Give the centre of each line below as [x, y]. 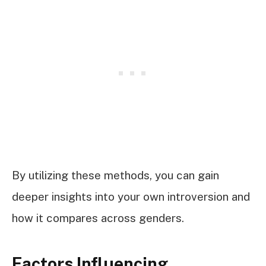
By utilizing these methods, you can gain [115, 175]
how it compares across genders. [98, 218]
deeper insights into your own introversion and [131, 196]
